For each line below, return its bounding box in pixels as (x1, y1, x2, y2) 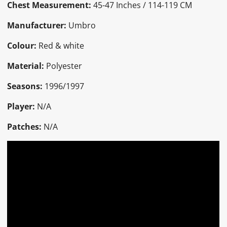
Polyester (46, 60, 83, 71)
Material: (7, 60, 47, 71)
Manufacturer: (7, 19, 67, 31)
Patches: (7, 121, 42, 132)
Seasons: (7, 80, 43, 92)
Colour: (7, 40, 37, 51)
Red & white (36, 40, 85, 51)
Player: (7, 100, 37, 112)
